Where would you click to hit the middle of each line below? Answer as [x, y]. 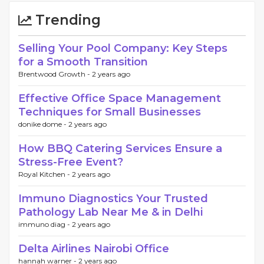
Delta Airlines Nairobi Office [94, 248]
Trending [66, 20]
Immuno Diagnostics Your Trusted [113, 198]
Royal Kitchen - [45, 174]
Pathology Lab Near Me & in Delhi [110, 212]
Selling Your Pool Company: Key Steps [123, 48]
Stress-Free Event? [71, 162]
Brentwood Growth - [55, 74]
